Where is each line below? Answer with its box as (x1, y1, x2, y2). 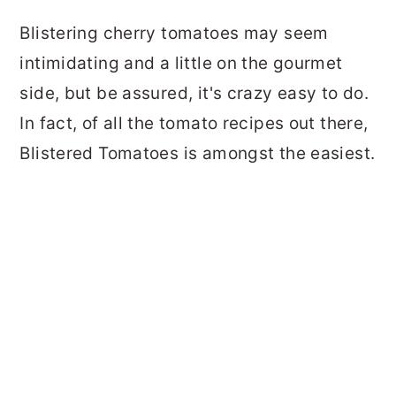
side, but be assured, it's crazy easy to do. (19, 83, 369, 103)
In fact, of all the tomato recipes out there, (19, 113, 369, 133)
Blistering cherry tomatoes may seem (19, 23, 329, 43)
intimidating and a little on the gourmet (19, 53, 343, 73)
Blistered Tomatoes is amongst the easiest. (19, 143, 376, 164)
